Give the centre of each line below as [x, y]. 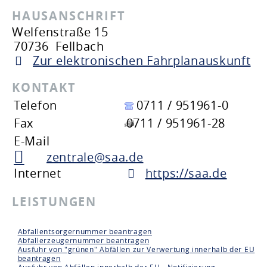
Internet [38, 173]
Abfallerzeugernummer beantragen [83, 240]
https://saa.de [186, 173]
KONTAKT [44, 87]
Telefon [35, 105]
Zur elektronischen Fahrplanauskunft [142, 60]
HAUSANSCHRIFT [69, 16]
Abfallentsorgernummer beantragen [85, 231]
